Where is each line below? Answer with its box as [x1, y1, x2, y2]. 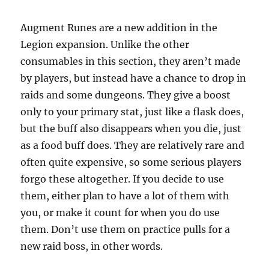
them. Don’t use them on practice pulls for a [20, 223, 231, 236]
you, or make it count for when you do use [20, 207, 220, 219]
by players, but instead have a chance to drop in [20, 72, 247, 85]
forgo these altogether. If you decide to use [20, 173, 225, 186]
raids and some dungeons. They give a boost [20, 89, 231, 101]
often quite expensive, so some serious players [20, 156, 242, 169]
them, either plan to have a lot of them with [20, 190, 230, 202]
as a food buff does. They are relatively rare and [20, 139, 245, 152]
